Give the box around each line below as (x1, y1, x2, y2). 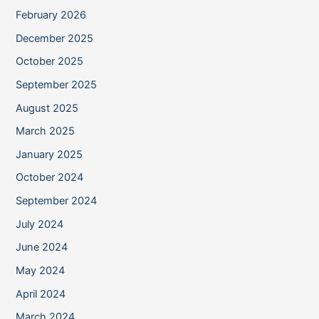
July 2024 (16, 217, 64, 231)
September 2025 (16, 78, 98, 91)
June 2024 (16, 241, 68, 254)
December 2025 (16, 31, 94, 45)
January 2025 (16, 147, 83, 161)
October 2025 (16, 55, 84, 68)
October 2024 (16, 171, 84, 184)
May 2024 (16, 264, 66, 277)
